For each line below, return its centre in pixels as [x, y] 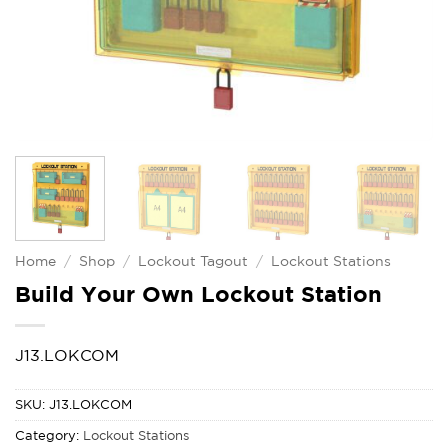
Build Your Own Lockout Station [198, 293]
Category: [49, 435]
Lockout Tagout [193, 261]
